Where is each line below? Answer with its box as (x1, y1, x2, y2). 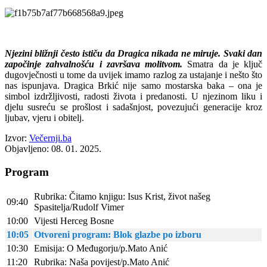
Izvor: (5, 132, 29, 143)
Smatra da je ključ (187, 58, 262, 69)
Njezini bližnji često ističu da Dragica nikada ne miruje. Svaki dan (5, 48, 262, 58)
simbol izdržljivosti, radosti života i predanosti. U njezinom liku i (5, 91, 262, 101)
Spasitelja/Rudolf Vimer (34, 202, 124, 213)
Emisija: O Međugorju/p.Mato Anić (34, 243, 167, 254)
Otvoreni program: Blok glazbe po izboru (34, 229, 201, 240)
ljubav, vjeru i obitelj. (5, 112, 84, 123)
